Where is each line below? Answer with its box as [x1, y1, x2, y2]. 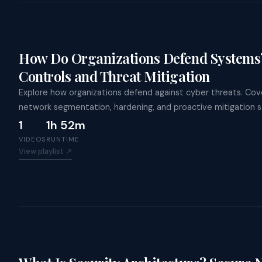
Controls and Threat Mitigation [19, 67, 210, 86]
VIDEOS [19, 135, 47, 144]
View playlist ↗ [19, 146, 72, 157]
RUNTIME [46, 135, 80, 144]
